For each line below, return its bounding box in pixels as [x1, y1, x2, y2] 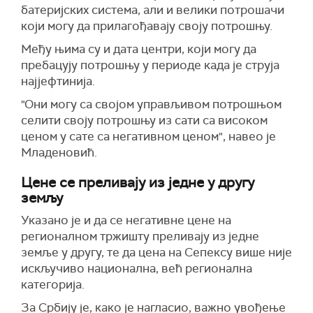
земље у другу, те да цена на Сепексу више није [21, 245, 292, 260]
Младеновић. [21, 145, 97, 160]
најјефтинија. [21, 73, 95, 89]
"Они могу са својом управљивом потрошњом [21, 96, 282, 112]
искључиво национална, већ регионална [21, 261, 252, 276]
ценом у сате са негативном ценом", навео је [21, 129, 276, 144]
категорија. [21, 277, 85, 292]
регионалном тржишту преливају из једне [21, 228, 259, 244]
